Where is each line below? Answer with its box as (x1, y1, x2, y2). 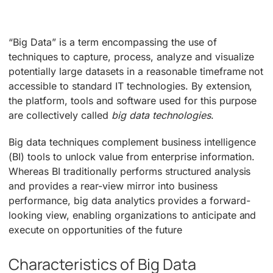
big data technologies (111, 109, 211, 122)
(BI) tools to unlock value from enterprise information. (9, 151, 255, 163)
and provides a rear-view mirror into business (9, 180, 218, 193)
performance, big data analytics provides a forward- (9, 194, 250, 207)
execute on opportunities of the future (9, 224, 182, 236)
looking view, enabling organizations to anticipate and (9, 209, 257, 222)
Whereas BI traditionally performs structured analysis (9, 165, 251, 178)
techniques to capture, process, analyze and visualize (9, 51, 255, 63)
